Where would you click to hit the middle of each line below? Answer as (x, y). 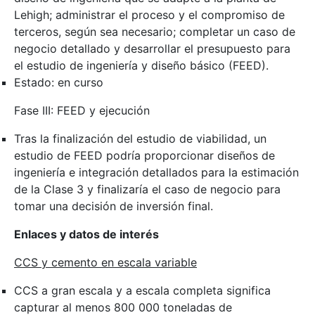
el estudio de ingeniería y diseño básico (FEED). (141, 65)
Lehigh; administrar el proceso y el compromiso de (149, 14)
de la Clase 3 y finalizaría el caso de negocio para (147, 189)
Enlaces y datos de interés (86, 234)
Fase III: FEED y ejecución (82, 110)
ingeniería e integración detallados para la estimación (156, 172)
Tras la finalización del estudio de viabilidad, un (140, 138)
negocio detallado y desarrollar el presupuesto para (152, 48)
